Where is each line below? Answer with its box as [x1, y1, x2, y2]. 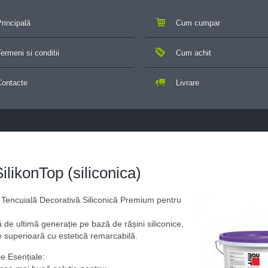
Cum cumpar [176, 19, 220, 28]
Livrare [176, 78, 199, 87]
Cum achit [176, 48, 211, 57]
